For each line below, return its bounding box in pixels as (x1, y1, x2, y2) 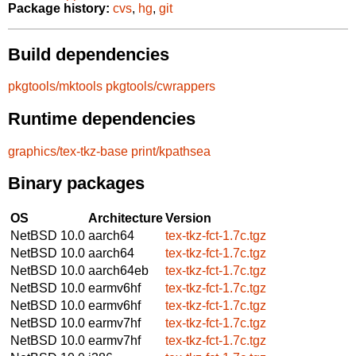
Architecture (88, 211, 163, 225)
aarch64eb (88, 263, 149, 277)
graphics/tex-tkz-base (8, 144, 128, 158)
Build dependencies (8, 44, 169, 64)
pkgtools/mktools (8, 79, 103, 94)
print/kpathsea (131, 144, 211, 158)
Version (165, 211, 211, 225)
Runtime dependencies (8, 108, 195, 129)
